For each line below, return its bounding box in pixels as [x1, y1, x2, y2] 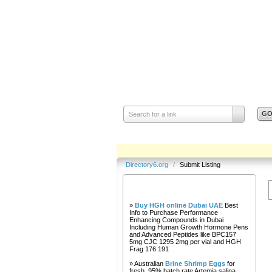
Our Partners [156, 182, 223, 194]
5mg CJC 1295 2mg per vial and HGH [129, 238, 241, 245]
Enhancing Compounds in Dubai [129, 216, 223, 223]
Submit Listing [180, 161, 220, 168]
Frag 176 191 [129, 245, 169, 253]
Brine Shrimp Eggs [165, 260, 225, 267]
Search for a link [128, 110, 177, 118]
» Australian [129, 260, 165, 267]
